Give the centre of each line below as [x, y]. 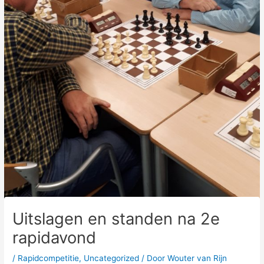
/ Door [154, 258]
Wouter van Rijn [197, 258]
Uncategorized [112, 258]
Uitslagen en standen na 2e [116, 218]
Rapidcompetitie [49, 258]
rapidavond [55, 237]
